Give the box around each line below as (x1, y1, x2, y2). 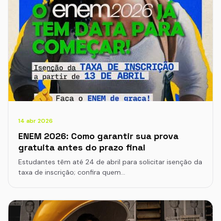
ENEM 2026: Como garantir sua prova (18, 130, 179, 142)
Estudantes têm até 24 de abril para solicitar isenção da (18, 157, 202, 167)
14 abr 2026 (18, 117, 53, 125)
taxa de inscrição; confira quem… (18, 168, 125, 177)
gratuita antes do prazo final (18, 142, 146, 153)
